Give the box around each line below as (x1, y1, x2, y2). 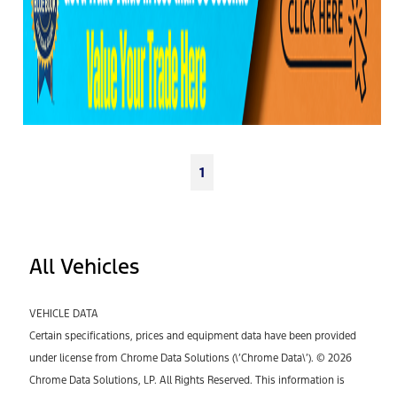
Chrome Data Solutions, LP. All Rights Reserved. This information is (29, 374, 345, 387)
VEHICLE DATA (29, 307, 98, 321)
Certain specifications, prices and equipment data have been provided (29, 330, 356, 343)
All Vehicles (29, 253, 139, 280)
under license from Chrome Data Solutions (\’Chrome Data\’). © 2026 (29, 352, 352, 365)
